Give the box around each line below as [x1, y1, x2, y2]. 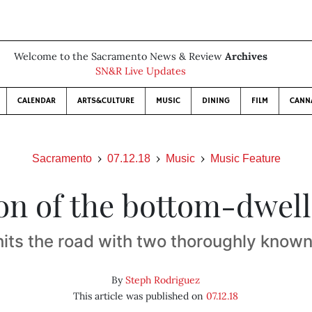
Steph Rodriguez [125, 274, 201, 286]
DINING [202, 95, 230, 106]
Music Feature [210, 153, 281, 164]
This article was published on [73, 290, 207, 302]
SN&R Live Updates [95, 65, 186, 77]
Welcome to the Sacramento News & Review [14, 50, 225, 63]
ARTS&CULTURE [77, 95, 134, 106]
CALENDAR [17, 95, 56, 106]
